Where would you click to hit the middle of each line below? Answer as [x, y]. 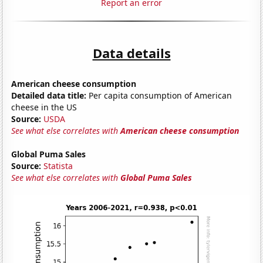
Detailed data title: [49, 95]
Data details [131, 53]
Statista [58, 166]
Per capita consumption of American [159, 95]
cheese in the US [44, 107]
